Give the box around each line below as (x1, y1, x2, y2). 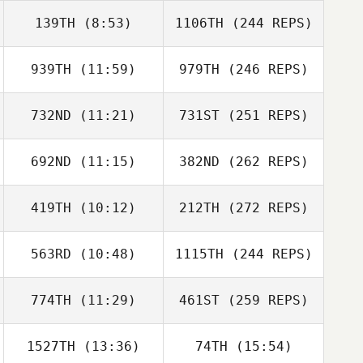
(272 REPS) (219, 200, 309, 216)
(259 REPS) (219, 293, 309, 308)
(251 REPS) (219, 108, 309, 123)
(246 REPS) (219, 62, 309, 77)
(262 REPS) (219, 154, 309, 169)
